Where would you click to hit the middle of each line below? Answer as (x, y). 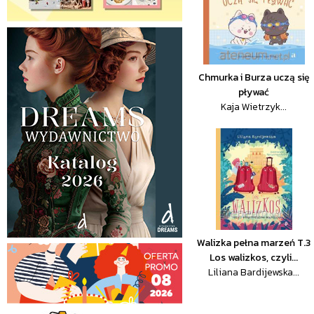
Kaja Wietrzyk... (254, 107)
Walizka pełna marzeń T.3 (254, 243)
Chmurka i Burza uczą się (254, 77)
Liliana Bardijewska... (254, 272)
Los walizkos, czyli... (254, 258)
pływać (254, 92)
